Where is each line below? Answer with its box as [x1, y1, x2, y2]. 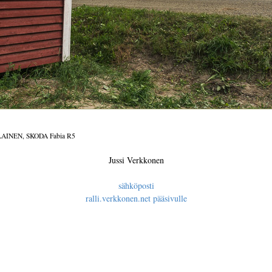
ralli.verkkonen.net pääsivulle [85, 192, 187, 204]
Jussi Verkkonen [108, 154, 164, 166]
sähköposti [118, 179, 154, 191]
